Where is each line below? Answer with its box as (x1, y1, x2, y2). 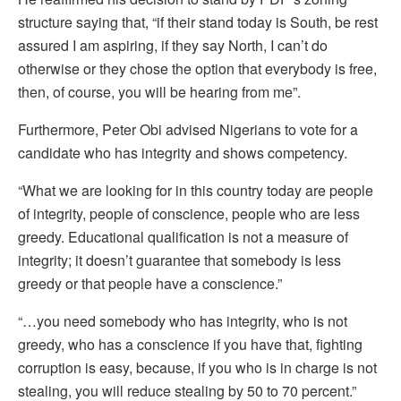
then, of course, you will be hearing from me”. (18, 81, 301, 102)
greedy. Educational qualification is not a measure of (18, 226, 348, 247)
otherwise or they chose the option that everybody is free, (18, 57, 377, 79)
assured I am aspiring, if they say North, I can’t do (18, 34, 328, 55)
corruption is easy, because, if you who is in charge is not (18, 356, 377, 378)
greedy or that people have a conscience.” (18, 272, 282, 294)
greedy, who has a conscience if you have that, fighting (18, 333, 363, 354)
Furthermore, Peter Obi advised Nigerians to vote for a (18, 118, 358, 140)
